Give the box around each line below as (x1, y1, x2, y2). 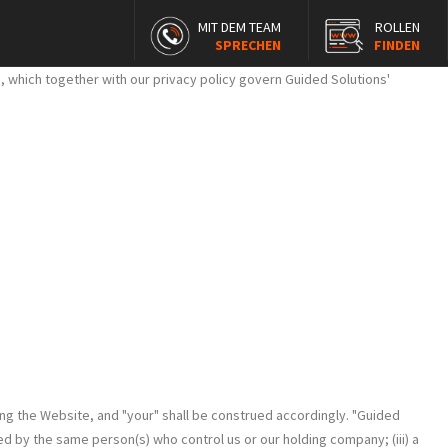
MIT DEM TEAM (198, 18, 281, 36)
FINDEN (374, 36, 420, 54)
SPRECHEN (215, 36, 281, 54)
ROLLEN (375, 18, 420, 36)
